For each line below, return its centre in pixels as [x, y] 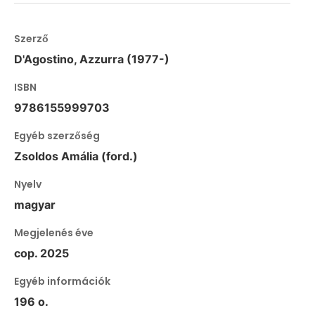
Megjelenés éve [54, 232]
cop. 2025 [41, 253]
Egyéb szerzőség [57, 135]
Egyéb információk [62, 281]
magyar [35, 204]
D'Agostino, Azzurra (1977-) [92, 59]
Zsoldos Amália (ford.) [76, 156]
